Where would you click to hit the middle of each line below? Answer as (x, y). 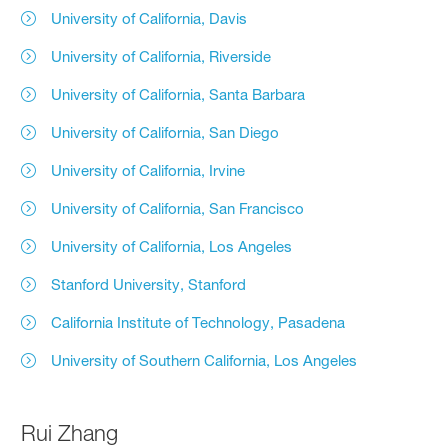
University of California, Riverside (161, 56)
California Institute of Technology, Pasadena (198, 322)
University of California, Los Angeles (172, 246)
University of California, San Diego (165, 132)
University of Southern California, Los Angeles (204, 360)
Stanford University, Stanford (149, 284)
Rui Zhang (70, 432)
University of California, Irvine (148, 170)
